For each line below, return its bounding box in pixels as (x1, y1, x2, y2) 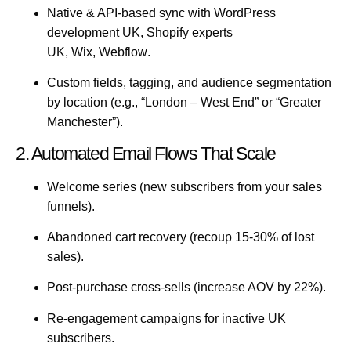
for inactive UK (201, 311, 286, 325)
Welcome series (47, 179, 136, 194)
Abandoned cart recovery (47, 230, 186, 244)
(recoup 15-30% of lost (186, 230, 314, 244)
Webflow (99, 45, 147, 59)
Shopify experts (147, 25, 233, 39)
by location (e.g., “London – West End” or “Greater (47, 96, 321, 110)
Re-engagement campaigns (47, 311, 201, 325)
